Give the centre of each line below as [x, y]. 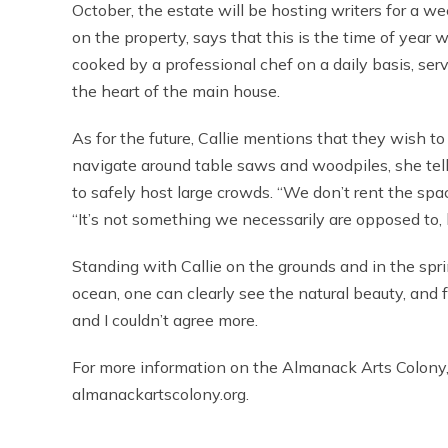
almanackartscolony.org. [160, 394]
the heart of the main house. [176, 91]
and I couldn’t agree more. [165, 320]
